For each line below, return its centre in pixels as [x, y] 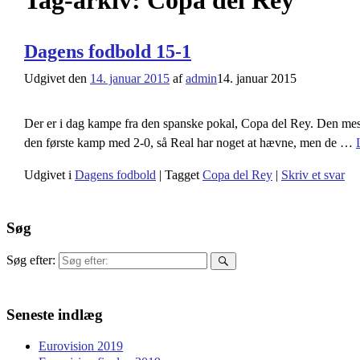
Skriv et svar [313, 175]
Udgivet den [57, 79]
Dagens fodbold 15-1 [108, 51]
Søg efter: [31, 260]
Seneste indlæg [55, 314]
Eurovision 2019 [81, 346]
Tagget [182, 175]
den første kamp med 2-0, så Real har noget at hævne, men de [182, 143]
